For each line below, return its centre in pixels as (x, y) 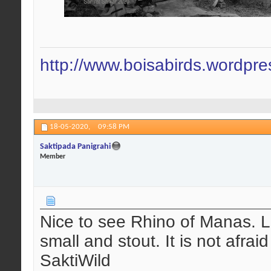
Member (53, 157)
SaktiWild (75, 260)
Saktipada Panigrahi (75, 147)
